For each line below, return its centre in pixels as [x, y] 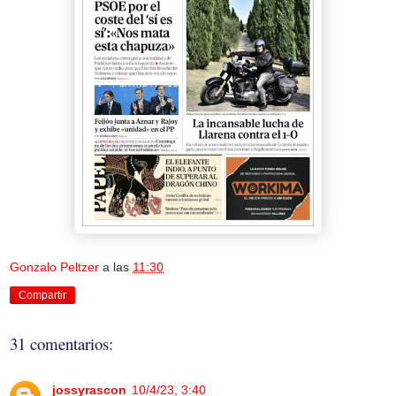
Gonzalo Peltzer [54, 267]
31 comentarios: [61, 344]
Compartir [42, 296]
